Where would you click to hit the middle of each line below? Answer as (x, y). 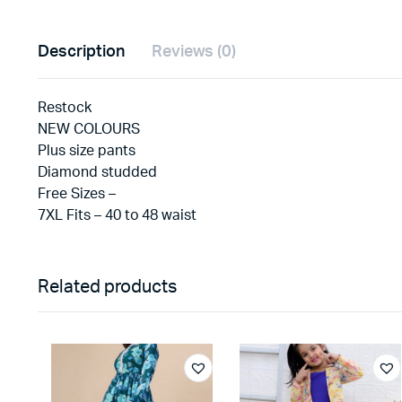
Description (81, 52)
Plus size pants (87, 150)
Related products (107, 287)
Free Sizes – (77, 193)
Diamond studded (97, 172)
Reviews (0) (194, 52)
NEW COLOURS (89, 129)
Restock (65, 107)
